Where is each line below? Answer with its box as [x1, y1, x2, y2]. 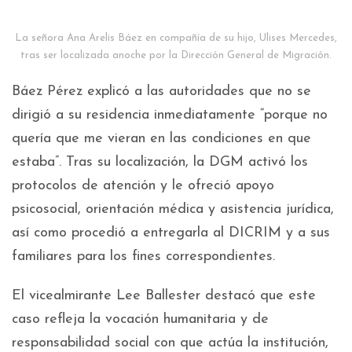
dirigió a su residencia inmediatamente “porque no [12, 107, 328, 123]
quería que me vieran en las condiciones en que [12, 130, 311, 146]
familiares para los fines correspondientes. [12, 248, 275, 264]
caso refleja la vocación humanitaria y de [12, 311, 269, 327]
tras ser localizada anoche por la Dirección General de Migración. [20, 49, 332, 60]
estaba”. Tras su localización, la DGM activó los [12, 154, 308, 170]
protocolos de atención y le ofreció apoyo [12, 178, 274, 193]
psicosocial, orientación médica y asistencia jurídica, [12, 201, 334, 217]
